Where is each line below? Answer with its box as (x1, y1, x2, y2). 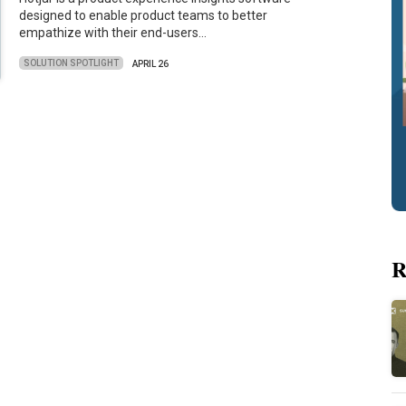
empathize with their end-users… (19, 25, 208, 41)
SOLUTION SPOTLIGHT (24, 58, 120, 69)
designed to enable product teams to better (19, 8, 268, 24)
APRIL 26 (132, 58, 169, 69)
